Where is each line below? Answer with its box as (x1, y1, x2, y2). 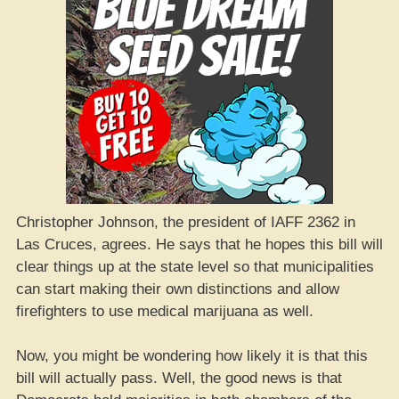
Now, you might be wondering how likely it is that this (16, 347, 368, 364)
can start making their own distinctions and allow (16, 280, 339, 297)
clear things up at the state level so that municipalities (16, 257, 374, 275)
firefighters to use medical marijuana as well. (16, 302, 313, 320)
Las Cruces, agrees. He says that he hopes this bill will (16, 235, 383, 253)
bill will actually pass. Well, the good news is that (16, 370, 342, 387)
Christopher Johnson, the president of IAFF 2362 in (16, 213, 355, 231)
